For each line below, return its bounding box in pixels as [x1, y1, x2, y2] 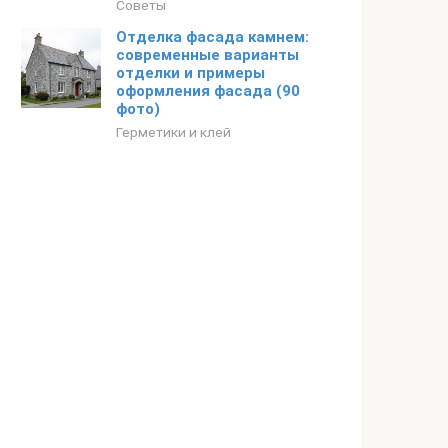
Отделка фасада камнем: [116, 28, 309, 46]
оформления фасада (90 [116, 82, 300, 100]
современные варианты [116, 46, 299, 64]
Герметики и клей [116, 124, 231, 140]
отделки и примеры [116, 64, 265, 82]
